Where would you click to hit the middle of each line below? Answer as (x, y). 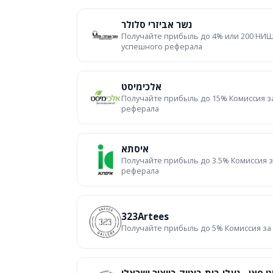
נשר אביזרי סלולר (157, 24)
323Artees (145, 216)
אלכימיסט (141, 87)
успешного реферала (162, 46)
